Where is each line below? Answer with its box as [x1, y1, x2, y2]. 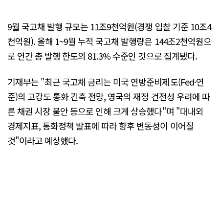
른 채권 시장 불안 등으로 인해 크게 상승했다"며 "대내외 [7, 105, 203, 118]
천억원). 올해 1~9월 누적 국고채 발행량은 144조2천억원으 [7, 34, 211, 47]
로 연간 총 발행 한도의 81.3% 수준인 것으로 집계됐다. [7, 49, 197, 62]
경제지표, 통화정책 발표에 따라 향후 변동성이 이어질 [7, 119, 194, 132]
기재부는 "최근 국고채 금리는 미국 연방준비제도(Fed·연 [7, 75, 204, 88]
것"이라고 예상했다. [7, 134, 78, 147]
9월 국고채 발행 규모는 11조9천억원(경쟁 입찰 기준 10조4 [7, 20, 211, 33]
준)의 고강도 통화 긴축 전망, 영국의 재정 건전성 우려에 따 [7, 90, 210, 103]
